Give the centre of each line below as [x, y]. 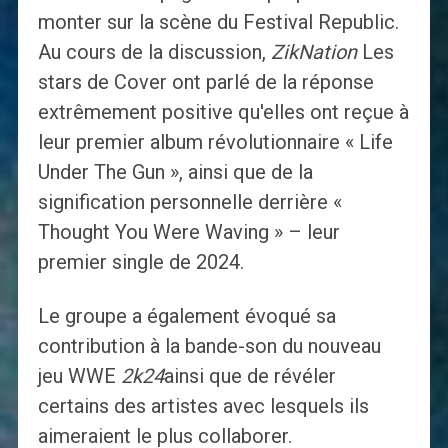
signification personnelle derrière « [189, 202]
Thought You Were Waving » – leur [188, 232]
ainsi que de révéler [249, 376]
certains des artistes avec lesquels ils [203, 406]
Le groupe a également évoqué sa [186, 316]
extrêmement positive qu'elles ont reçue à [223, 112]
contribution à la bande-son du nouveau [209, 346]
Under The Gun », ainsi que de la [175, 172]
